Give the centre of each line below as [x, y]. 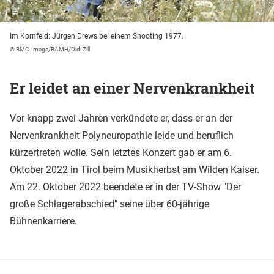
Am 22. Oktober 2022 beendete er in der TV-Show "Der [125, 187]
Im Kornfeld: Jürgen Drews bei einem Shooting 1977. [97, 36]
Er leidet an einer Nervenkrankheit [132, 88]
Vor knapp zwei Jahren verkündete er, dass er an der [121, 118]
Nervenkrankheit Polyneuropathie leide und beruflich [122, 135]
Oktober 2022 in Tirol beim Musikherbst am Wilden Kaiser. [135, 169]
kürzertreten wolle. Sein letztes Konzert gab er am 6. [121, 152]
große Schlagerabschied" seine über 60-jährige [109, 204]
